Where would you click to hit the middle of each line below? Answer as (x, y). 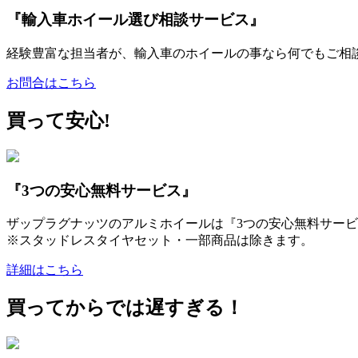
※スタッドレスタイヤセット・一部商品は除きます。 (160, 241)
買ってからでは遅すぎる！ (125, 308)
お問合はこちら (51, 82)
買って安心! (58, 120)
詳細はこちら (45, 270)
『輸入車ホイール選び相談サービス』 (135, 20)
